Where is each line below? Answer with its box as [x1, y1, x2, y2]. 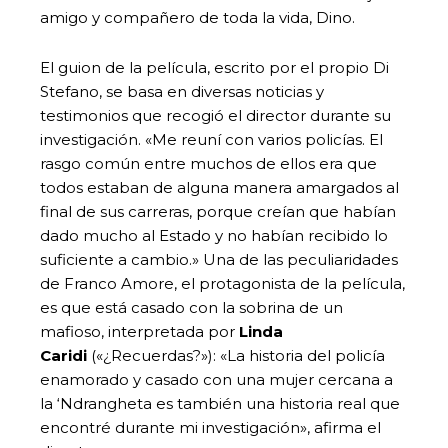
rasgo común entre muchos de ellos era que [40, 153, 377, 173]
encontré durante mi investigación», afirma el [40, 417, 381, 437]
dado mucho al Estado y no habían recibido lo [40, 225, 388, 245]
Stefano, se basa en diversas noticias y [40, 81, 324, 101]
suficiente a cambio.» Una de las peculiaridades [40, 249, 398, 269]
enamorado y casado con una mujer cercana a [40, 369, 393, 389]
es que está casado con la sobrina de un [40, 297, 343, 317]
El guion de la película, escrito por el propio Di [40, 57, 389, 77]
